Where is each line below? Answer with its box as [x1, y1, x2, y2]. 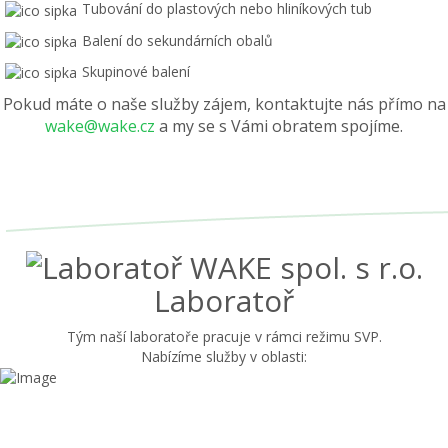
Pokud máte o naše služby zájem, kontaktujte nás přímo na [2, 93, 446, 116]
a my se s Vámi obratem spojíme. [155, 115, 403, 138]
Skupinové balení [82, 61, 190, 81]
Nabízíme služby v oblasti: [141, 346, 307, 366]
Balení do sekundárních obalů [82, 30, 273, 50]
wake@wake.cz [45, 115, 155, 138]
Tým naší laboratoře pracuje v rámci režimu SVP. [66, 326, 382, 346]
